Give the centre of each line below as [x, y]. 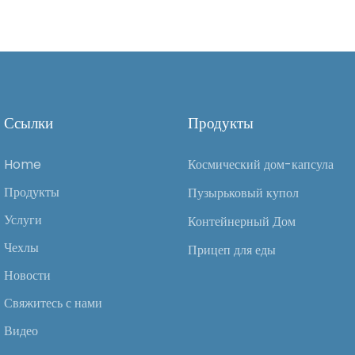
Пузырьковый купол [244, 193]
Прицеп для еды [232, 250]
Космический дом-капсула [261, 165]
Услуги [23, 220]
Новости [27, 276]
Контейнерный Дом [242, 222]
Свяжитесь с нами [53, 303]
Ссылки [29, 124]
